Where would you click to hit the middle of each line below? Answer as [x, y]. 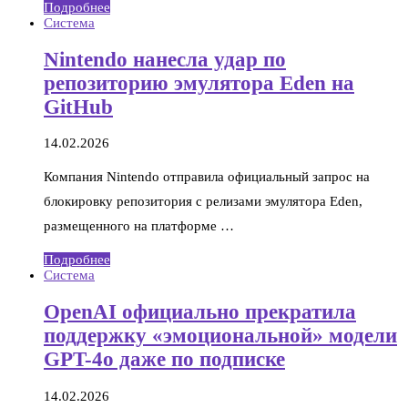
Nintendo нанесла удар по [165, 59]
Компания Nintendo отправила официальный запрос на [207, 177]
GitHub [78, 107]
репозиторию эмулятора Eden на [199, 83]
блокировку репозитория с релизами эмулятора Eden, [203, 202]
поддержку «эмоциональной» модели [220, 335]
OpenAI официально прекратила [200, 311]
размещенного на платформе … [139, 226]
